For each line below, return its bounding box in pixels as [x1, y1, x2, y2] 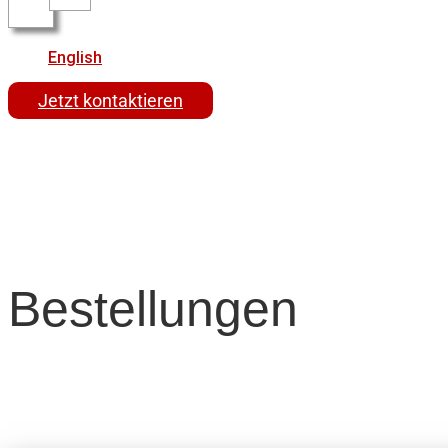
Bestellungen [8, 280, 298, 337]
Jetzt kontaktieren [38, 90, 183, 111]
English [48, 48, 102, 67]
